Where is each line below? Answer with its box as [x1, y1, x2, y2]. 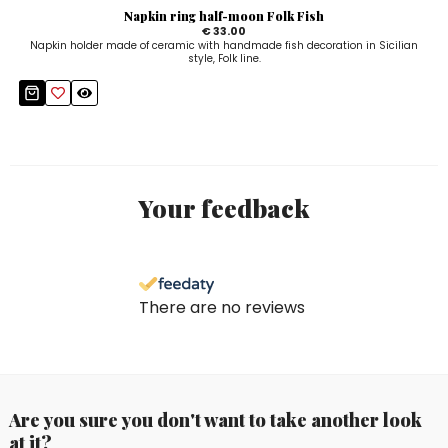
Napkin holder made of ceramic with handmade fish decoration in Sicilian [30, 38, 418, 53]
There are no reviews [139, 296, 305, 320]
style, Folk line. [187, 51, 261, 66]
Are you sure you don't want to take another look [8, 408, 422, 433]
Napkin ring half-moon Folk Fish [124, 8, 324, 24]
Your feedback [138, 191, 310, 225]
